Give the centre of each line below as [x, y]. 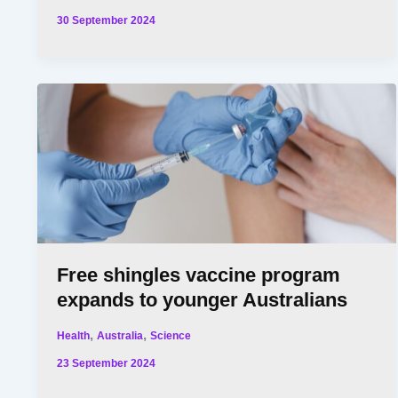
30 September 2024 [107, 20]
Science [171, 336]
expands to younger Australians [203, 300]
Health [74, 336]
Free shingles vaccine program [199, 275]
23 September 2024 [107, 362]
